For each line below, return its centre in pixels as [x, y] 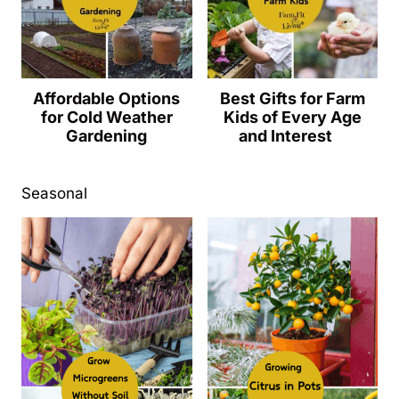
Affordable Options [107, 98]
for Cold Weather [106, 117]
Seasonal [54, 193]
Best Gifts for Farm [292, 98]
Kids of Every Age [292, 117]
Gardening [107, 135]
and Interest [292, 135]
